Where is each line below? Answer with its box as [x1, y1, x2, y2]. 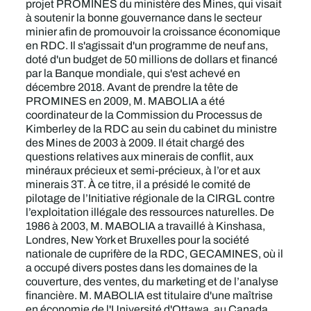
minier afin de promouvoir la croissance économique [26, 24, 281, 40]
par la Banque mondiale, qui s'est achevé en [26, 65, 241, 81]
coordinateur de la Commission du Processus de [26, 107, 263, 123]
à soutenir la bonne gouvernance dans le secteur [26, 10, 262, 26]
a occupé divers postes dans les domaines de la [26, 260, 258, 276]
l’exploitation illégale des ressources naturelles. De [26, 204, 275, 220]
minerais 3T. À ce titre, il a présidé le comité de [26, 176, 251, 192]
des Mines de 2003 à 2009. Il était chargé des [26, 135, 245, 151]
